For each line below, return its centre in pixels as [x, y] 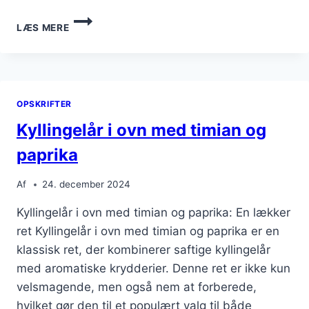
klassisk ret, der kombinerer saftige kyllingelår [143, 250]
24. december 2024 [87, 184]
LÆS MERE [43, 27]
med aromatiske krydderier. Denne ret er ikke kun [153, 268]
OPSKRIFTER [44, 103]
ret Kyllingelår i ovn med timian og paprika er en [148, 231]
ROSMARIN [96, 76]
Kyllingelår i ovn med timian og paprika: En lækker [153, 212]
